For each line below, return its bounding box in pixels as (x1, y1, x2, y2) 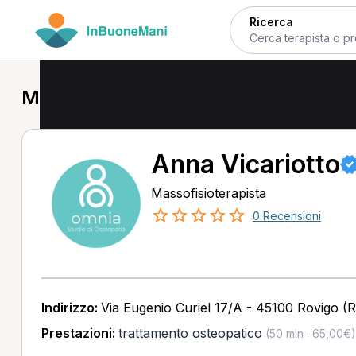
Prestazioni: (41, 325, 118, 341)
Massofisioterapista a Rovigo (21, 86, 284, 109)
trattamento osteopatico (118, 325, 262, 341)
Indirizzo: (41, 300, 101, 315)
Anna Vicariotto (150, 149, 340, 180)
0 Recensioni (252, 209, 321, 222)
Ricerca (249, 14, 293, 29)
